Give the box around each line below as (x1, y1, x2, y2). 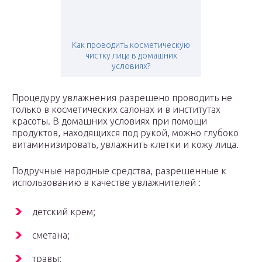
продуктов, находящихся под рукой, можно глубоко (12, 127, 239, 139)
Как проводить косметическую (72, 40, 190, 50)
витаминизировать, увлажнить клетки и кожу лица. (12, 139, 239, 150)
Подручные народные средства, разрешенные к (12, 166, 226, 177)
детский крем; (32, 206, 95, 218)
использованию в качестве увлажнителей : (12, 177, 201, 188)
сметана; (32, 230, 70, 241)
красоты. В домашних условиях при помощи (12, 116, 207, 127)
